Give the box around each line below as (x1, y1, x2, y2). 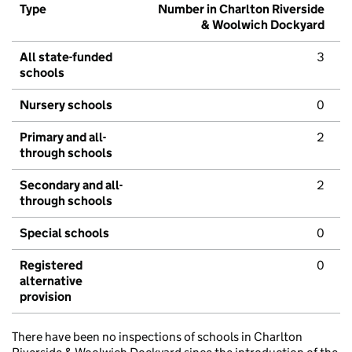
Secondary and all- (20, 178, 123, 193)
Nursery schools (20, 97, 112, 113)
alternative (20, 273, 82, 289)
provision (20, 289, 71, 305)
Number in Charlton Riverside (158, 2, 324, 17)
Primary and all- (20, 130, 106, 145)
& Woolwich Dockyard (201, 17, 324, 33)
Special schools (20, 225, 109, 241)
